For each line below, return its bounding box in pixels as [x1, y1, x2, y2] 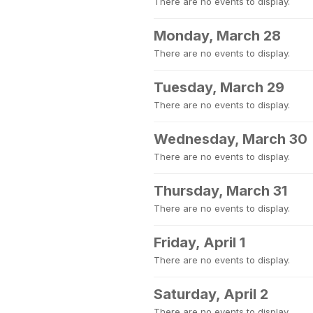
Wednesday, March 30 [154, 131, 307, 147]
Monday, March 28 [154, 27, 281, 44]
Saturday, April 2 [154, 286, 268, 303]
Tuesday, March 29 [154, 79, 284, 96]
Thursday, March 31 [154, 182, 287, 199]
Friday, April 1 [154, 234, 245, 251]
